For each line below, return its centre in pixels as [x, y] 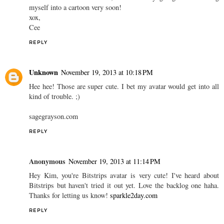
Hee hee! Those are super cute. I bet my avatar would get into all [124, 86]
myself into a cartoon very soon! [75, 7]
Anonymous [47, 161]
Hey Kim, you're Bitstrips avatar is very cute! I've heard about [124, 175]
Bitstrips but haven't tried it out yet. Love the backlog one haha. [124, 185]
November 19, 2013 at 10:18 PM [107, 72]
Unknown [43, 72]
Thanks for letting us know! [69, 195]
